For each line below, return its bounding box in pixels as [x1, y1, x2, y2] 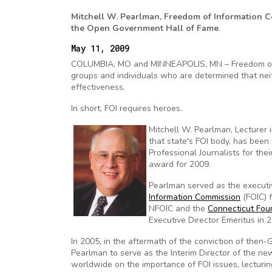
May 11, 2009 [71, 42, 129, 54]
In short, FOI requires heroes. [71, 103, 182, 114]
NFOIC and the [149, 203, 208, 214]
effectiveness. [71, 81, 125, 93]
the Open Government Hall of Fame [71, 22, 219, 34]
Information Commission [149, 191, 240, 203]
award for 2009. [149, 158, 211, 170]
